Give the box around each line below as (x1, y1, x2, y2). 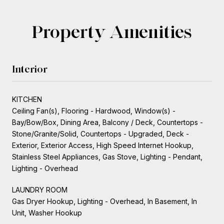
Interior (12, 62, 47, 75)
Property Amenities (32, 20, 192, 42)
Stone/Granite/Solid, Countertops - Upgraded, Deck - (12, 129, 189, 138)
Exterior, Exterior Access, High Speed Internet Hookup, (12, 140, 193, 149)
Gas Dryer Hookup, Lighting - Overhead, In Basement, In (12, 196, 197, 205)
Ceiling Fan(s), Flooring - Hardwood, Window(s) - (12, 106, 175, 115)
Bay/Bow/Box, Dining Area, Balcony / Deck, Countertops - (12, 117, 203, 126)
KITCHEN (12, 94, 42, 103)
